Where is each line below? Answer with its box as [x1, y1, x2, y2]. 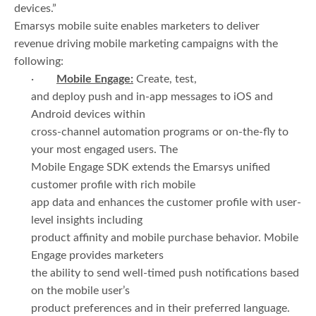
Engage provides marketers [31, 249, 164, 261]
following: [14, 55, 63, 67]
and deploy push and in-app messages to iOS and [31, 90, 273, 102]
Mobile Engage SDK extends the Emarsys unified [31, 161, 270, 173]
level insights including [31, 214, 142, 226]
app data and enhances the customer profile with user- [31, 196, 301, 208]
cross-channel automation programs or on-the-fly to [31, 126, 288, 138]
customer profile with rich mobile [31, 178, 195, 190]
